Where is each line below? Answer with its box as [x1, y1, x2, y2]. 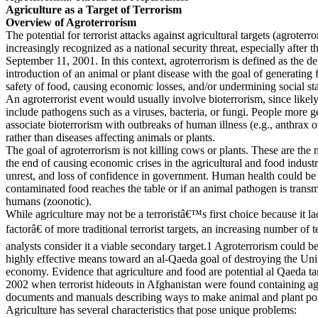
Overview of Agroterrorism [6, 16, 136, 28]
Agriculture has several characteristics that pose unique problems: [6, 304, 297, 316]
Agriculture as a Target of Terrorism [6, 4, 182, 16]
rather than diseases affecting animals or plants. [6, 131, 215, 143]
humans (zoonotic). [6, 195, 92, 207]
